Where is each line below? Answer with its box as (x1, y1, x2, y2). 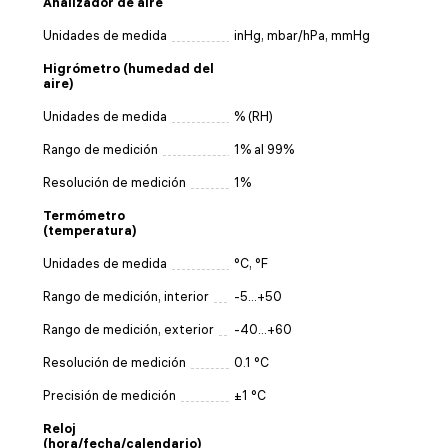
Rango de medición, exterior (43, 321, 214, 337)
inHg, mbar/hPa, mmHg (234, 27, 370, 43)
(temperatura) (43, 222, 137, 238)
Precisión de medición (43, 387, 176, 403)
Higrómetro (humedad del (43, 60, 214, 76)
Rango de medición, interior (43, 288, 209, 304)
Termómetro (43, 207, 125, 223)
